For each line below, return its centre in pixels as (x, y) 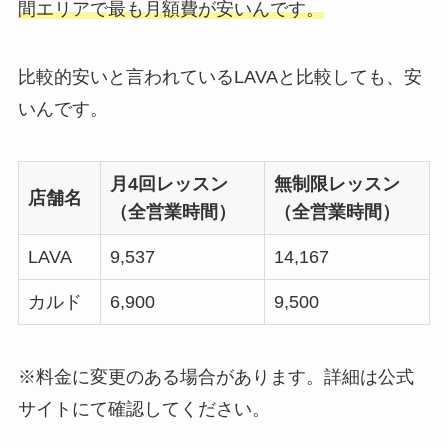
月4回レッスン (168, 183)
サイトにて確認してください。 (143, 408)
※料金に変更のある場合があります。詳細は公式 (215, 376)
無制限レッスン (336, 183)
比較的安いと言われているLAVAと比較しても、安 (219, 77)
